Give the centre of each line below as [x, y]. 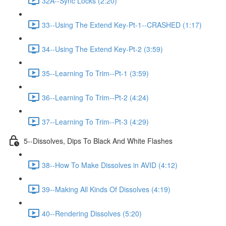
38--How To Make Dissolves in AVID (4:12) [110, 165]
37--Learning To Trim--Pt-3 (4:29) [95, 121]
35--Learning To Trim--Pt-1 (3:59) [95, 73]
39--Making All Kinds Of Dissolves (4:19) [106, 189]
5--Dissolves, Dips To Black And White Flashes [98, 140]
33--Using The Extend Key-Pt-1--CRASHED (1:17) [122, 24]
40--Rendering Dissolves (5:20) [92, 213]
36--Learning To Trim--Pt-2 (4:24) [95, 97]
